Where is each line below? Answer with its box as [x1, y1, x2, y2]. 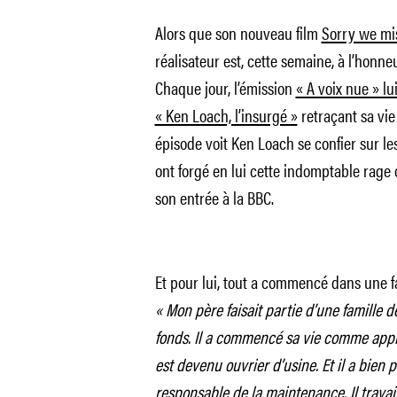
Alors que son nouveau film [154, 19, 322, 45]
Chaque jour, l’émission [154, 74, 296, 100]
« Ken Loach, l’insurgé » [154, 102, 298, 128]
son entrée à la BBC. [154, 184, 274, 210]
